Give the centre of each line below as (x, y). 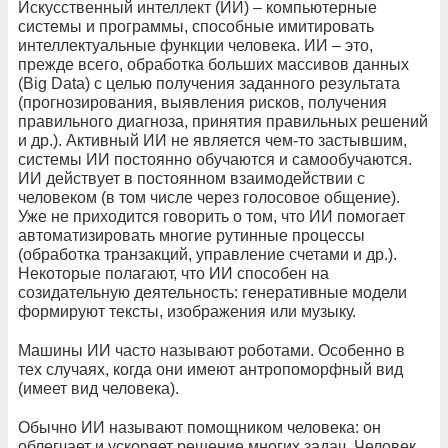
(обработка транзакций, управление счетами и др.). (207, 255)
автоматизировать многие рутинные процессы (191, 236)
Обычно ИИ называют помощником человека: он (199, 428)
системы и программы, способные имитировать (196, 27)
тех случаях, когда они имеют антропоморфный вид (210, 370)
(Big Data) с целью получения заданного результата (209, 84)
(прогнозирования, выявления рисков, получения (202, 103)
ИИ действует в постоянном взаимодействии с (191, 179)
